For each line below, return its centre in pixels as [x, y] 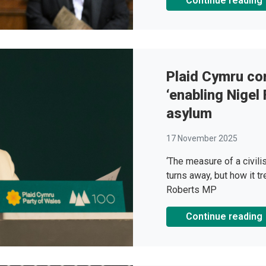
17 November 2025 [202, 139]
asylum [189, 114]
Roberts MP [191, 190]
